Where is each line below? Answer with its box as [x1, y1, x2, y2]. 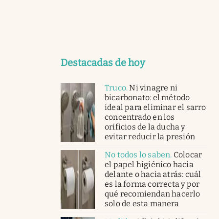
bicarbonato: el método [105, 92, 190, 102]
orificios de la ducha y [105, 122, 185, 131]
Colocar [173, 150, 202, 159]
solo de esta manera [105, 198, 179, 208]
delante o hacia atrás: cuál [105, 169, 201, 179]
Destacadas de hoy [61, 56, 145, 68]
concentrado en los [105, 112, 175, 122]
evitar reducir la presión [105, 131, 195, 141]
